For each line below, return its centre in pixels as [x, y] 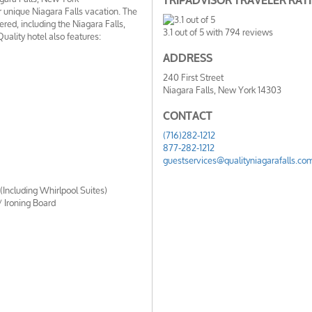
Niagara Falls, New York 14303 [222, 90]
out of [186, 32]
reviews [256, 32]
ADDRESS [187, 58]
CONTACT [187, 116]
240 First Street [193, 77]
